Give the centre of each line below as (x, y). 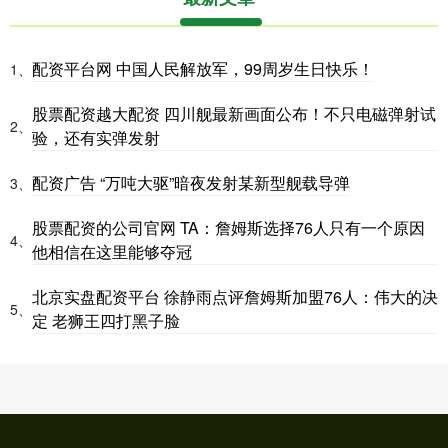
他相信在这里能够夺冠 (112, 252)
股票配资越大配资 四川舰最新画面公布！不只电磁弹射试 (234, 114)
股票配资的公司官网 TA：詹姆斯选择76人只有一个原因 (228, 228)
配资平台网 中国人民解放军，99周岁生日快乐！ (203, 69)
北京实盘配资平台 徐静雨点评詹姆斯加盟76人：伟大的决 (235, 297)
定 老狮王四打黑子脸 (106, 321)
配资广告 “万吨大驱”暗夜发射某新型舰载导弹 (191, 183)
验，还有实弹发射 (96, 138)
